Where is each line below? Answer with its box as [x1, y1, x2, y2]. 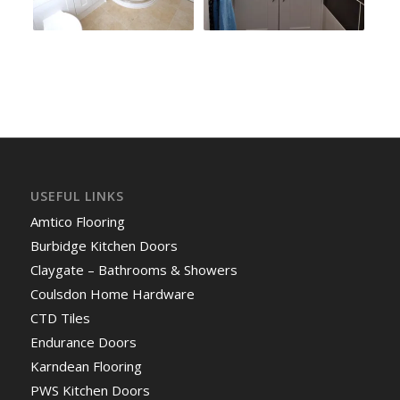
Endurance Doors [29, 332, 137, 351]
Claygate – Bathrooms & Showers [29, 260, 237, 279]
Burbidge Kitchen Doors [29, 236, 178, 254]
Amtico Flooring [29, 212, 125, 230]
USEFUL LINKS [29, 187, 124, 204]
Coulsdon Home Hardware [29, 284, 195, 303]
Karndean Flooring [29, 356, 142, 375]
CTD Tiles [29, 308, 90, 327]
